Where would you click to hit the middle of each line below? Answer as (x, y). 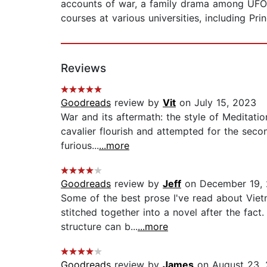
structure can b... (99, 227)
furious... (80, 146)
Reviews (83, 69)
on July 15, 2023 (216, 103)
